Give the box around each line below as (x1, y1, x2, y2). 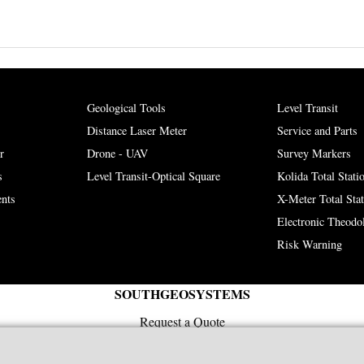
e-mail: (87, 340, 125, 357)
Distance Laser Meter (87, 123, 187, 138)
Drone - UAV (87, 145, 148, 161)
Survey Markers (277, 145, 351, 161)
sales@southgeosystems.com (125, 340, 273, 357)
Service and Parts (277, 123, 357, 138)
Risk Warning (277, 236, 342, 252)
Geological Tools (87, 100, 166, 115)
